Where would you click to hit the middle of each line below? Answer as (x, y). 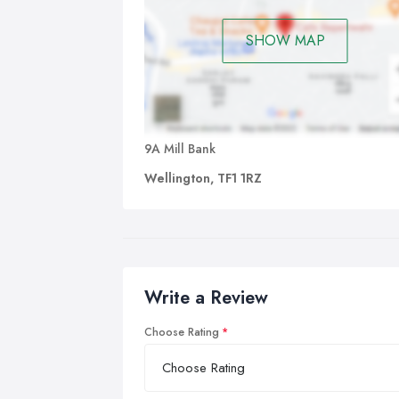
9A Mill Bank (180, 148)
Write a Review (206, 297)
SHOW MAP (285, 41)
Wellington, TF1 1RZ (203, 178)
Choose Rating (182, 332)
